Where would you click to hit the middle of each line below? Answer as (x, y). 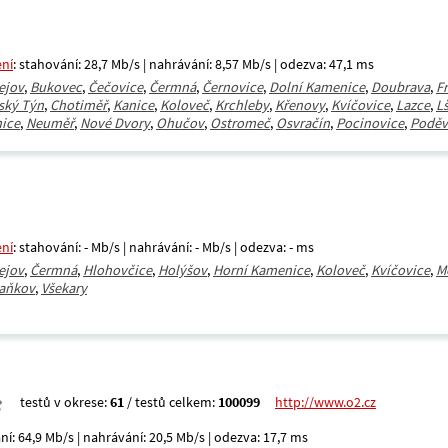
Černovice (232, 87)
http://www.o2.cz (325, 402)
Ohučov (180, 123)
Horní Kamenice (261, 270)
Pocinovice (370, 123)
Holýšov (182, 270)
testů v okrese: (65, 402)
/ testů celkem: (171, 402)
